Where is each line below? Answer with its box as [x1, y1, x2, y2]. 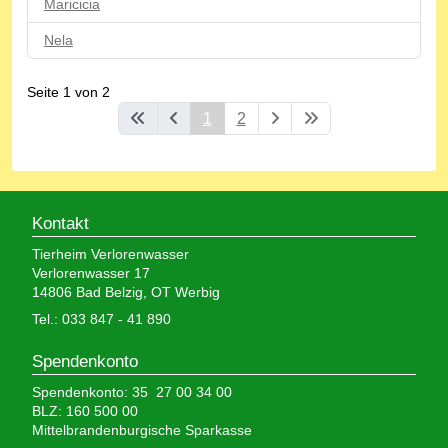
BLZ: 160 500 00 [32, 402, 138, 419]
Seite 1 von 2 [27, 83, 110, 100]
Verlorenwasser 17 [32, 264, 150, 281]
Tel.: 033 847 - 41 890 [32, 310, 171, 327]
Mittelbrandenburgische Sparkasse [32, 421, 252, 438]
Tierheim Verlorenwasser [32, 245, 189, 262]
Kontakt [32, 213, 89, 233]
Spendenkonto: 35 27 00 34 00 [32, 383, 232, 400]
